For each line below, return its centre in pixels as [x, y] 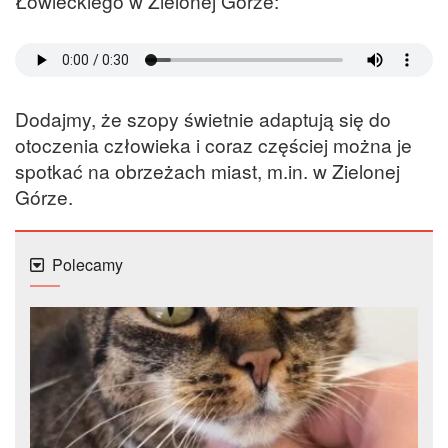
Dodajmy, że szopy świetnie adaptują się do [203, 119]
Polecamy [87, 264]
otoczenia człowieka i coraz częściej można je [213, 145]
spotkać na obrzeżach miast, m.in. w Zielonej [207, 171]
